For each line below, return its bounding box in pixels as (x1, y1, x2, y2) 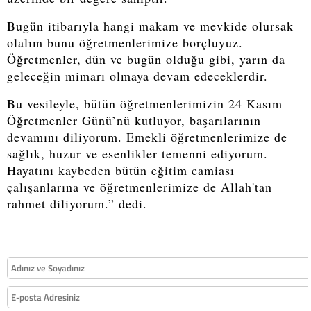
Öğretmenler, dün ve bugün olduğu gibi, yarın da (7, 50, 285, 67)
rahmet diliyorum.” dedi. (7, 194, 147, 212)
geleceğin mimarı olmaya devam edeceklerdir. (7, 67, 268, 84)
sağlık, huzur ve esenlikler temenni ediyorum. (7, 144, 268, 162)
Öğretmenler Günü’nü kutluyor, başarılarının (7, 111, 261, 128)
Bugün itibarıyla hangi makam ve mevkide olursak (7, 17, 294, 34)
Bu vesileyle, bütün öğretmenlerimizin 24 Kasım (7, 94, 283, 112)
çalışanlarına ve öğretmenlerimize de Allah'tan (7, 178, 272, 195)
